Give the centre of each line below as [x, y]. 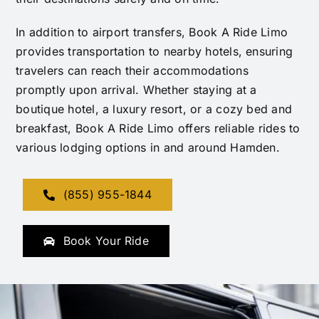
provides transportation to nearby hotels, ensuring [155, 52]
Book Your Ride [106, 241]
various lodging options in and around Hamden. [148, 148]
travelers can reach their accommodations [132, 71]
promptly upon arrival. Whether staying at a [136, 90]
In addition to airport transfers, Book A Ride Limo [152, 32]
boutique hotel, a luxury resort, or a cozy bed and [154, 109]
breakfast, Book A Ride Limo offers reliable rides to [158, 129]
